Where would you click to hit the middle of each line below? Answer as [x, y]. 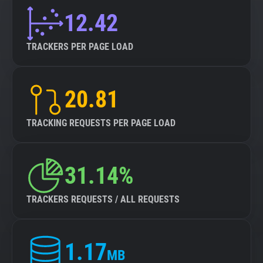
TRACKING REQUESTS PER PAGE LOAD [101, 123]
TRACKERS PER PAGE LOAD [80, 47]
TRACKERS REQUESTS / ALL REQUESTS [103, 199]
